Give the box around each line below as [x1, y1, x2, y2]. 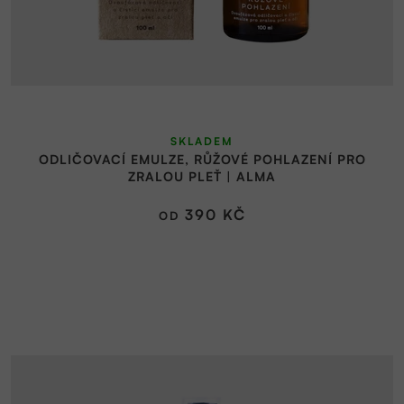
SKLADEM [170, 134, 234, 149]
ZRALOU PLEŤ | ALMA [128, 169, 276, 185]
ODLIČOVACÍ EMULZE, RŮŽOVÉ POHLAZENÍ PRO [38, 151, 366, 168]
